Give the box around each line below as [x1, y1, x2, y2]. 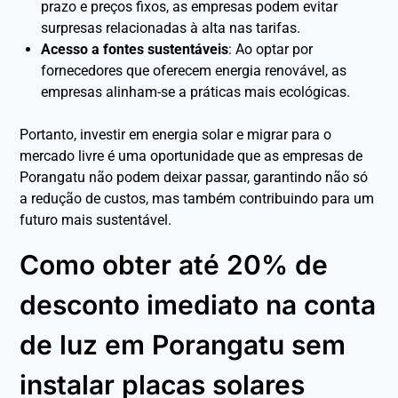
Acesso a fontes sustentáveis [41, 40, 229, 58]
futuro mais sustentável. [20, 211, 172, 228]
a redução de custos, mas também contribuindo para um [20, 189, 375, 207]
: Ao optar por [228, 40, 314, 58]
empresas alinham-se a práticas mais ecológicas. [41, 83, 351, 100]
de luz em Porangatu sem [20, 328, 346, 361]
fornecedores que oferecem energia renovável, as [41, 61, 347, 79]
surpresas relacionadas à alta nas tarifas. [41, 19, 301, 36]
